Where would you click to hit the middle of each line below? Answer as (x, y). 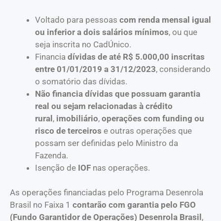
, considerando (183, 69)
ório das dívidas (96, 81)
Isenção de (56, 167)
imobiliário (77, 118)
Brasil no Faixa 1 (41, 205)
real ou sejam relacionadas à (89, 106)
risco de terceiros (68, 130)
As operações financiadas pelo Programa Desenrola (107, 193)
